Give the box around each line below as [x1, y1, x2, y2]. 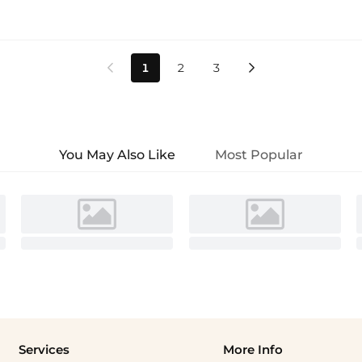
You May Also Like [59, 146, 176, 163]
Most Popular [214, 146, 303, 163]
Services [19, 343, 70, 358]
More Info [223, 343, 284, 358]
